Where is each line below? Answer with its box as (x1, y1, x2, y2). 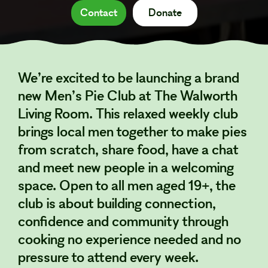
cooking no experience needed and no (18, 233, 241, 248)
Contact (80, 7, 117, 19)
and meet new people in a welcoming (18, 162, 234, 176)
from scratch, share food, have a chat (18, 144, 239, 158)
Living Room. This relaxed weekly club (18, 108, 238, 122)
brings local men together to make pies (18, 126, 247, 140)
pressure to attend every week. (18, 251, 199, 266)
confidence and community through (18, 215, 229, 230)
